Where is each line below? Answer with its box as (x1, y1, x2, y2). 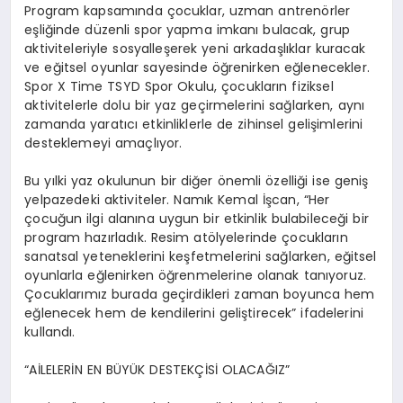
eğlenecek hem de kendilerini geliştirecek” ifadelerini (24, 304, 364, 323)
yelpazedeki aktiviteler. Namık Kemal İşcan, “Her (24, 191, 330, 210)
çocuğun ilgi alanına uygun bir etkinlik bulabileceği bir (24, 210, 369, 228)
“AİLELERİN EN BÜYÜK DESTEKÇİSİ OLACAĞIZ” (24, 361, 291, 380)
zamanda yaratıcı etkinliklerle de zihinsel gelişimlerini (24, 115, 363, 134)
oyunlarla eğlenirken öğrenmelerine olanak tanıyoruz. (24, 266, 367, 285)
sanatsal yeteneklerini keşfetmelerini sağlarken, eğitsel (24, 247, 377, 266)
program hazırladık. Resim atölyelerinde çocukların (24, 228, 348, 247)
